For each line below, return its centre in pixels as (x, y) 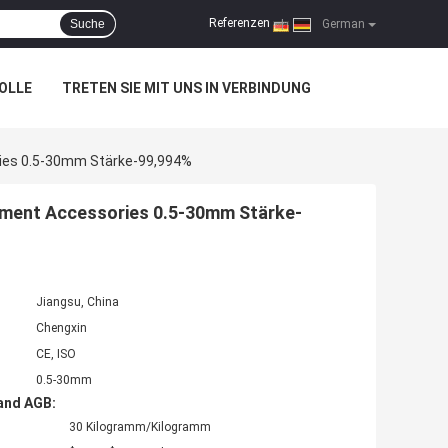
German (342, 24)
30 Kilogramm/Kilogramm (140, 427)
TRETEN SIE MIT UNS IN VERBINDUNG (186, 88)
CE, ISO (56, 354)
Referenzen (239, 23)
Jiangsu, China (77, 302)
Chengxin (61, 328)
